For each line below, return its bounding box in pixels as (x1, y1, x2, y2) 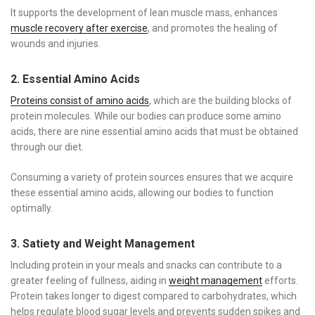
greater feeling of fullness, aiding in (11, 274, 169, 286)
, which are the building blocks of (149, 94, 292, 106)
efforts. (262, 274, 298, 286)
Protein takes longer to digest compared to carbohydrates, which (11, 290, 297, 302)
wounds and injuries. (11, 37, 101, 49)
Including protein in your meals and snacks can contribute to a (11, 259, 282, 271)
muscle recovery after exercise (11, 22, 148, 34)
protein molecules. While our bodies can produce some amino (11, 110, 281, 122)
